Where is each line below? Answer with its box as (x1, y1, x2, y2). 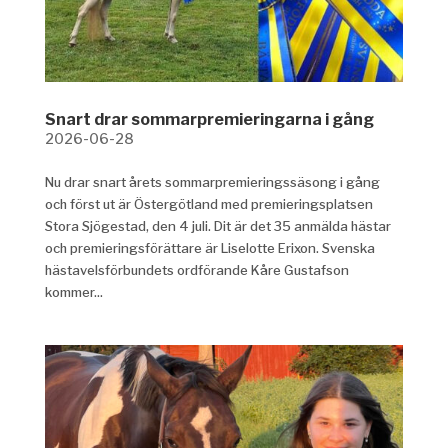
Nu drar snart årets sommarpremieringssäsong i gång (44, 174, 380, 191)
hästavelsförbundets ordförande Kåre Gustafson (44, 262, 349, 279)
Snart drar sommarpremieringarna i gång (44, 110, 374, 130)
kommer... (44, 284, 103, 301)
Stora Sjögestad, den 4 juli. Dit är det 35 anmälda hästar (44, 218, 391, 235)
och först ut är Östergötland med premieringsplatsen (44, 196, 373, 213)
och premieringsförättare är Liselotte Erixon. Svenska (44, 240, 375, 257)
